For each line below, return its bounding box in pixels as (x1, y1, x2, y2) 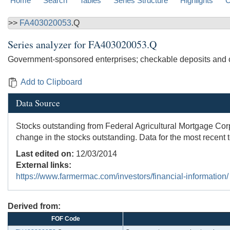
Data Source (16, 97, 60, 109)
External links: (16, 161, 71, 170)
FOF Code (51, 215, 80, 223)
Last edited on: (16, 149, 74, 159)
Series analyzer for (8, 37, 88, 52)
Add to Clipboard (21, 78, 82, 87)
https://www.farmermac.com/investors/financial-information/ (16, 172, 228, 181)
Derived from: (8, 202, 61, 211)
